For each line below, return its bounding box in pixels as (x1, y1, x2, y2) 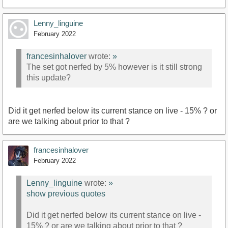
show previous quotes (26, 189, 105, 198)
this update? (26, 73, 71, 82)
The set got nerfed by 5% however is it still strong (26, 63, 202, 72)
